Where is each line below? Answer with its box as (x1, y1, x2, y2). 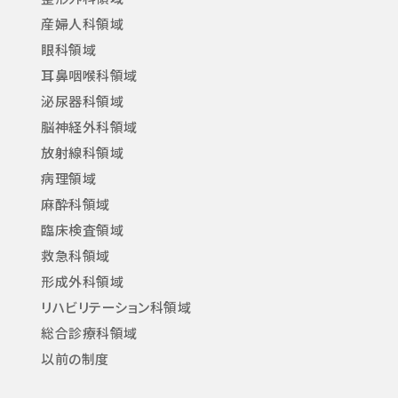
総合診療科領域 (41, 322, 138, 342)
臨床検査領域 (41, 219, 124, 239)
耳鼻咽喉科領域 (41, 65, 138, 84)
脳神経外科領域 (41, 116, 138, 136)
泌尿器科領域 (41, 91, 124, 110)
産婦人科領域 (41, 13, 124, 33)
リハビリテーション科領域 (41, 297, 192, 316)
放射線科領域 (41, 142, 124, 162)
